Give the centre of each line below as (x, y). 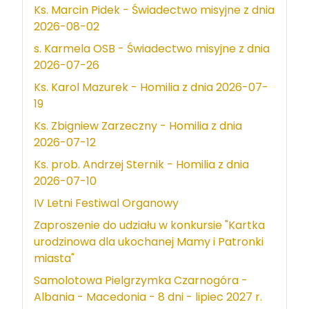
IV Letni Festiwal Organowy (106, 203)
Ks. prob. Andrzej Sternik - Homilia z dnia (141, 164)
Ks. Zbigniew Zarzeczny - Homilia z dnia (138, 126)
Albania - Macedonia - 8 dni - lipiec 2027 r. (148, 297)
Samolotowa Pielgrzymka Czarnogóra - (141, 280)
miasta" (54, 258)
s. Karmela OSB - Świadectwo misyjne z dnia (152, 48)
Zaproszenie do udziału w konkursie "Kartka (149, 225)
